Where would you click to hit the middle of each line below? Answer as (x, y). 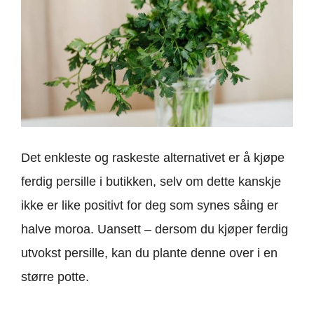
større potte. (55, 277)
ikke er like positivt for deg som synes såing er (150, 206)
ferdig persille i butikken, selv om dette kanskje (151, 182)
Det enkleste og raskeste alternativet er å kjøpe (153, 158)
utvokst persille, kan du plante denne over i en (149, 253)
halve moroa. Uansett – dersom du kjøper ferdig (155, 230)
